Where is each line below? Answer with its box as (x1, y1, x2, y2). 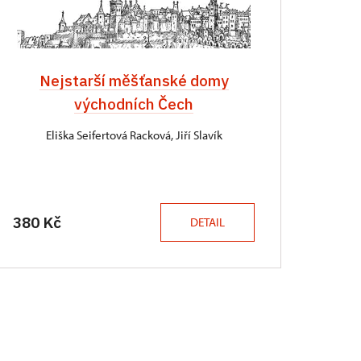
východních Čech (74, 94, 193, 114)
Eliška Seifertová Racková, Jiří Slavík (45, 127, 222, 143)
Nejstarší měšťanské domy (39, 71, 229, 90)
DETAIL (190, 214, 225, 230)
